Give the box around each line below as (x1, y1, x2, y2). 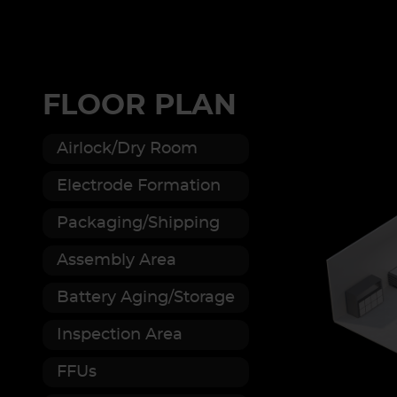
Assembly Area (57, 252, 176, 269)
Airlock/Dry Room (57, 140, 198, 157)
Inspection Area (57, 326, 183, 343)
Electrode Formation (57, 177, 221, 194)
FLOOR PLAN (43, 90, 237, 120)
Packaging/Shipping (57, 214, 220, 231)
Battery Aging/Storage (57, 289, 235, 306)
